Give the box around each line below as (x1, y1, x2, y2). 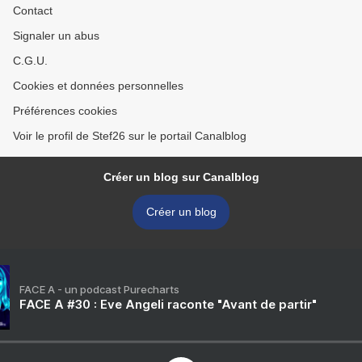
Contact (13, 4, 53, 18)
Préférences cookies (13, 104, 117, 118)
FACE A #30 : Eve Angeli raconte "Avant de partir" (19, 297, 317, 313)
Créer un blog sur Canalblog (103, 170, 259, 184)
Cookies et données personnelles (13, 79, 183, 93)
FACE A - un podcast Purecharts (19, 283, 179, 297)
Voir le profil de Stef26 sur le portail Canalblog (13, 129, 246, 143)
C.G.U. (13, 54, 48, 68)
